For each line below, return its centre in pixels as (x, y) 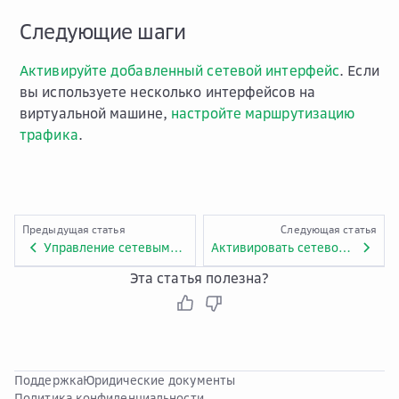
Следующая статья (329, 229)
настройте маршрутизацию (263, 113)
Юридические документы (159, 380)
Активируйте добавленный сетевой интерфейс (180, 70)
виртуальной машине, (96, 113)
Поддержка (49, 380)
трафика (49, 134)
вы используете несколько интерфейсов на (167, 92)
